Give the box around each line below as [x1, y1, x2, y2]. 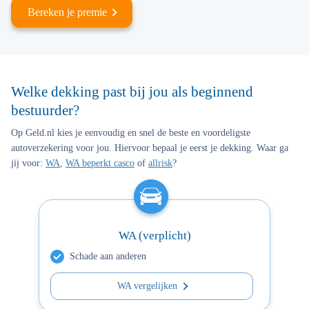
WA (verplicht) [118, 229, 191, 242]
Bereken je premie [28, 6, 107, 18]
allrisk [148, 158, 172, 168]
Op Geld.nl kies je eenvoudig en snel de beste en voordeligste [11, 128, 250, 138]
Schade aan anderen [70, 251, 146, 261]
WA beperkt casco [66, 158, 134, 168]
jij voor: [11, 158, 46, 168]
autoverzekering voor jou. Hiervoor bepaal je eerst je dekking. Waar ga [11, 143, 288, 153]
